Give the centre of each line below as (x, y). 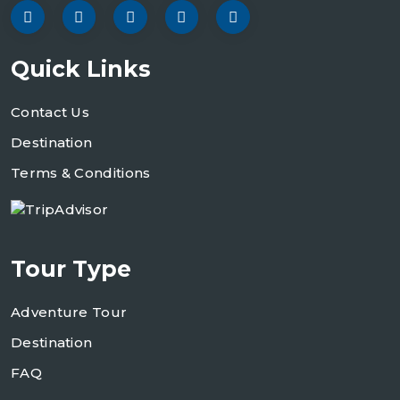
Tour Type (71, 268)
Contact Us (50, 112)
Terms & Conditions (81, 172)
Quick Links (81, 68)
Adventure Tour (69, 312)
